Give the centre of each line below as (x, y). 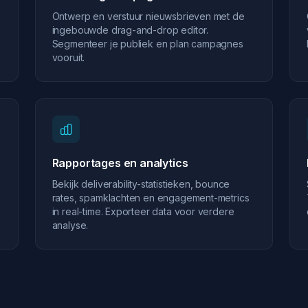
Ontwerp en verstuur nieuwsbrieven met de (148, 16)
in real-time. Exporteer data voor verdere (143, 211)
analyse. (70, 225)
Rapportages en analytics (120, 163)
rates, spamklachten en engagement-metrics (151, 198)
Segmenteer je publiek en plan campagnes (147, 44)
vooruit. (68, 57)
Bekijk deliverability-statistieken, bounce (141, 184)
